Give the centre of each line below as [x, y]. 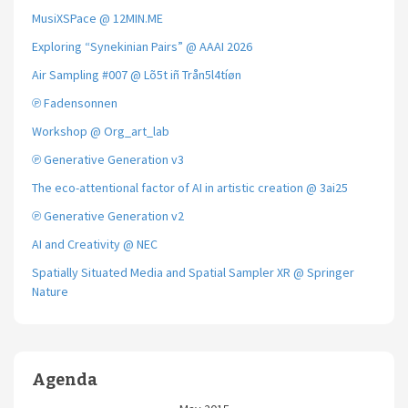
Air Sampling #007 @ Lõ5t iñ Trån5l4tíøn [137, 75]
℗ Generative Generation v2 [108, 216]
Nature [50, 292]
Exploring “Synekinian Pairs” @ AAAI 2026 [142, 47]
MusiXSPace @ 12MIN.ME [97, 19]
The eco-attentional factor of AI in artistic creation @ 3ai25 [190, 188]
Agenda [65, 380]
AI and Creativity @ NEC [95, 245]
